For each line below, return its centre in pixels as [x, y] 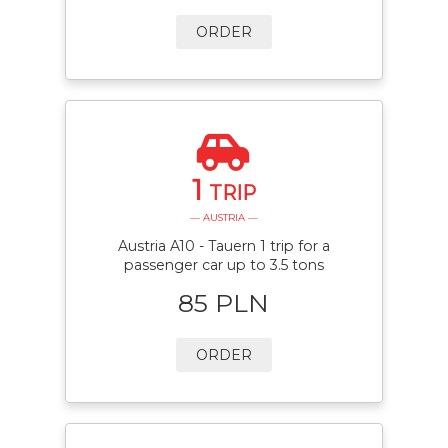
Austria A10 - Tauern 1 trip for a [223, 246]
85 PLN [224, 302]
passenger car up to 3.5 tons [223, 265]
